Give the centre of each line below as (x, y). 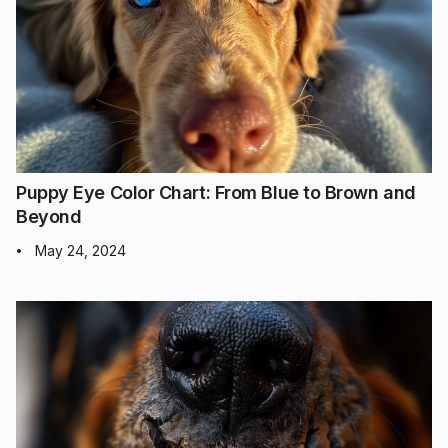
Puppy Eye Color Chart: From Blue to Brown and (216, 192)
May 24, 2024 (80, 250)
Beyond (49, 216)
